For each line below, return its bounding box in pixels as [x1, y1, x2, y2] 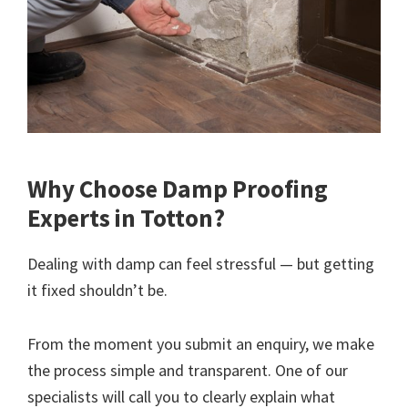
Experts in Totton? [27, 201, 225, 233]
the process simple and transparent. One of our [27, 359, 348, 381]
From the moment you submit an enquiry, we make [27, 332, 374, 354]
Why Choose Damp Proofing [27, 172, 328, 204]
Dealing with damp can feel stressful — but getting [27, 252, 374, 274]
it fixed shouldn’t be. [27, 279, 168, 301]
